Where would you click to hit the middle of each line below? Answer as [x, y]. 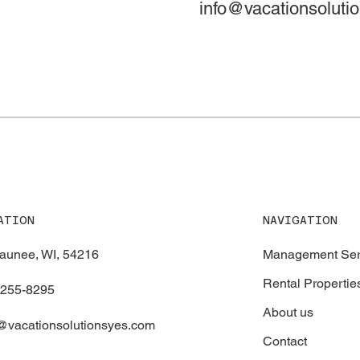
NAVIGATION [300, 220]
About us [288, 312]
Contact [284, 341]
